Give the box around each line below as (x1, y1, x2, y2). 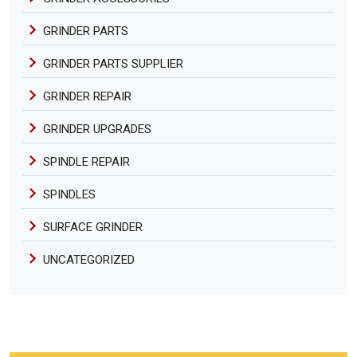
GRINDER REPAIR (43, 89, 132, 104)
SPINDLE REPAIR (43, 155, 131, 170)
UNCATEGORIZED (43, 253, 135, 268)
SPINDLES (43, 187, 96, 202)
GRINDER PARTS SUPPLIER (43, 57, 184, 72)
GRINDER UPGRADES (43, 122, 152, 137)
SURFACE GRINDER (43, 220, 143, 235)
